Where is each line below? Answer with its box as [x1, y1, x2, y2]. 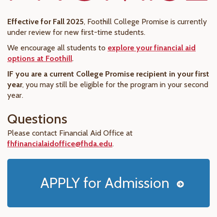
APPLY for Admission [40, 174, 170, 192]
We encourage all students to [7, 43, 108, 53]
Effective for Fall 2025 [7, 17, 84, 27]
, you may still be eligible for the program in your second [22, 80, 208, 90]
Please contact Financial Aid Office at [7, 128, 133, 138]
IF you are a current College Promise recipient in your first [7, 69, 209, 79]
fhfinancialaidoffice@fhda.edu [7, 139, 112, 149]
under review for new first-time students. [7, 28, 147, 37]
